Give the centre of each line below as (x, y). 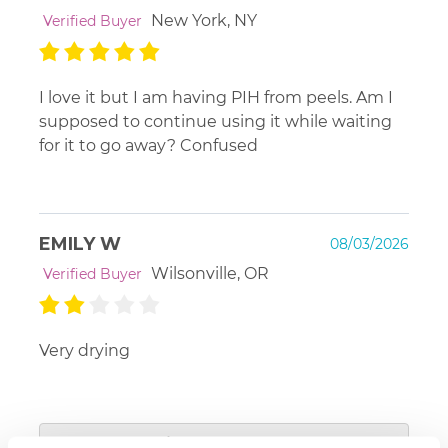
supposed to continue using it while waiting (215, 121)
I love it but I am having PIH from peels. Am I (216, 97)
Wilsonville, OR (210, 273)
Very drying (84, 350)
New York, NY (204, 20)
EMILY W (80, 243)
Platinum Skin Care (175, 424)
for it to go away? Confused (148, 145)
